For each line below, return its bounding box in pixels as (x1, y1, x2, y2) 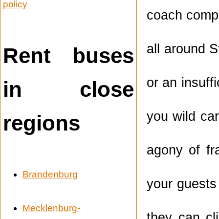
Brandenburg (22, 169, 78, 180)
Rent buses (3, 43, 134, 67)
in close (3, 77, 134, 101)
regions (3, 110, 80, 135)
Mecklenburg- (22, 203, 80, 214)
